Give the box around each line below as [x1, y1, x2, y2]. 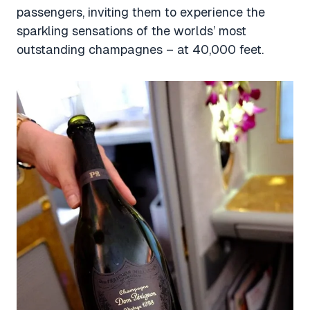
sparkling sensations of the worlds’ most [17, 24, 246, 38]
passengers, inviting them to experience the [17, 5, 265, 19]
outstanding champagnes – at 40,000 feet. [17, 42, 264, 57]
